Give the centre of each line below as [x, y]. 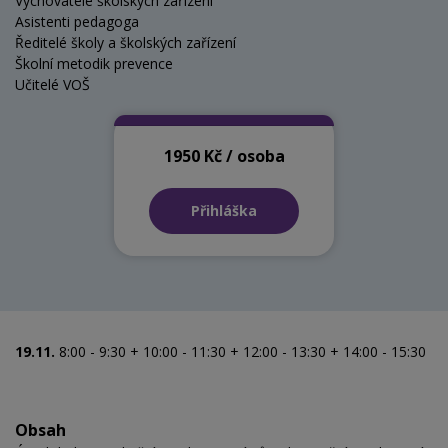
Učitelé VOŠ [52, 85]
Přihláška [224, 211]
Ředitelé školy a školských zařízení [125, 43]
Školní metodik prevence [94, 64]
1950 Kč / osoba [224, 155]
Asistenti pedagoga [77, 22]
